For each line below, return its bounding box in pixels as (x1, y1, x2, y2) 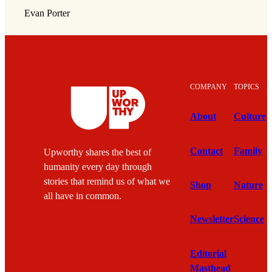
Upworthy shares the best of (44, 146, 151, 158)
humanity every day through (44, 161, 152, 172)
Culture (234, 111, 266, 123)
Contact (190, 145, 223, 157)
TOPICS (234, 82, 259, 91)
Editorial (190, 248, 226, 259)
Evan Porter (24, 7, 70, 19)
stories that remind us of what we (44, 175, 170, 187)
